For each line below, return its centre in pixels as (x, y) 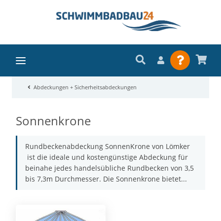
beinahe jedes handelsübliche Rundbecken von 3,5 (110, 168)
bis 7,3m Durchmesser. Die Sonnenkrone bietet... (106, 179)
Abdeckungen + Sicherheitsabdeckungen (85, 87)
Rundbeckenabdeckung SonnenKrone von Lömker (108, 146)
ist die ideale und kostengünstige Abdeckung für (107, 157)
